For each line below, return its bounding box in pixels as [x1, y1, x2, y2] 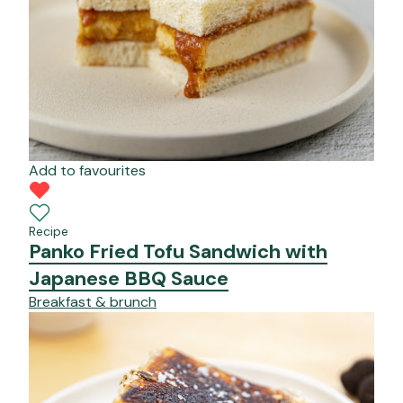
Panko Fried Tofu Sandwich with [29, 237, 327, 264]
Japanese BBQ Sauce [29, 264, 228, 291]
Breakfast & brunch [29, 291, 157, 311]
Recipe [29, 222, 68, 239]
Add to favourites [29, 160, 146, 180]
